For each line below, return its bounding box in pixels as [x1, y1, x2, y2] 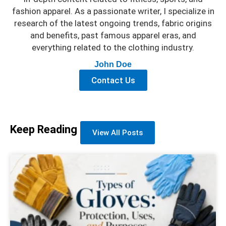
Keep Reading [10, 123, 77, 136]
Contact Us [91, 75, 135, 86]
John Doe [94, 60, 132, 69]
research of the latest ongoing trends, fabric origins [14, 18, 212, 29]
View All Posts [92, 128, 143, 138]
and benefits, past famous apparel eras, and [30, 30, 196, 41]
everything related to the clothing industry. [32, 42, 194, 53]
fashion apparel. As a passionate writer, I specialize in [12, 6, 214, 17]
